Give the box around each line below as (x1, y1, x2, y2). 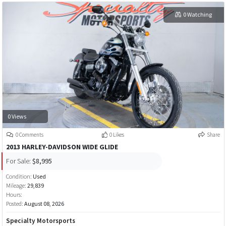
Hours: (6, 190, 22, 198)
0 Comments (15, 131, 43, 138)
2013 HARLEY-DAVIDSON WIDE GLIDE (6, 142, 118, 151)
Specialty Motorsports (6, 216, 75, 225)
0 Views (7, 112, 26, 121)
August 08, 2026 (24, 199, 64, 207)
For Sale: (6, 156, 31, 166)
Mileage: (6, 181, 26, 189)
